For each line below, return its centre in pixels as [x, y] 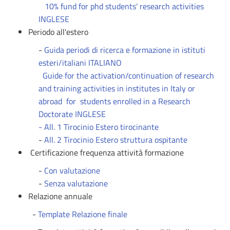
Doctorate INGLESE [72, 114]
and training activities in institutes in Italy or [117, 88]
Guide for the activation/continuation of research [128, 75]
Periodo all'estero [58, 32]
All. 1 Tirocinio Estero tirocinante [101, 127]
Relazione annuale [60, 196]
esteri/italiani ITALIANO [80, 63]
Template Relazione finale [83, 214]
